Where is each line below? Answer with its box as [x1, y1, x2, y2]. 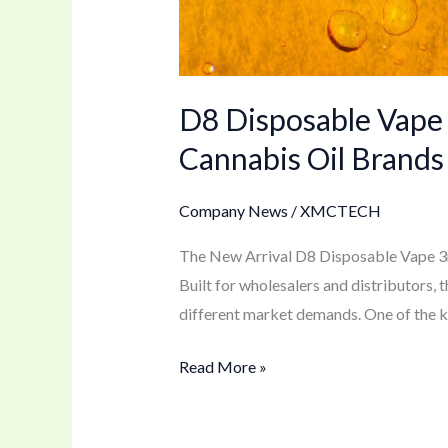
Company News [178, 200, 288, 220]
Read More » [178, 356, 267, 376]
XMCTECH [299, 200, 381, 220]
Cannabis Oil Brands [178, 139, 444, 176]
